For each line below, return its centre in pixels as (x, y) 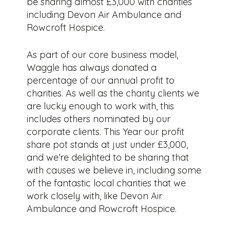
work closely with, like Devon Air (95, 196)
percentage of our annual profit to (101, 80)
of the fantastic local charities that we (107, 183)
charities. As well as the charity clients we (113, 93)
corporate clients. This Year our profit (106, 131)
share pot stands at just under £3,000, (108, 144)
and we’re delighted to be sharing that (108, 157)
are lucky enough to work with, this (101, 106)
